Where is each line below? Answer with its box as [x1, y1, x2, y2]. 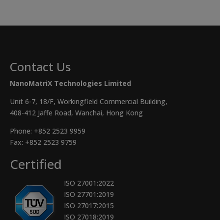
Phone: [10, 126, 34, 136]
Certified [10, 155, 62, 173]
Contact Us [10, 58, 71, 75]
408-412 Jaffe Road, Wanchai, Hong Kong [10, 108, 143, 118]
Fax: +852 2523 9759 [10, 137, 77, 147]
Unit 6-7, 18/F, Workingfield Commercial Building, [10, 97, 167, 107]
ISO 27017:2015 [64, 201, 114, 211]
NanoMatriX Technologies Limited [10, 79, 131, 88]
